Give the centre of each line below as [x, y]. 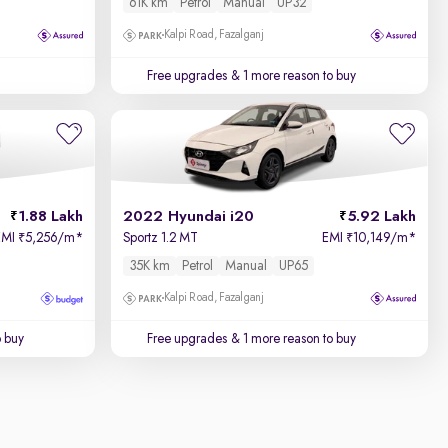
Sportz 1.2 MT [161, 238]
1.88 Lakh [51, 217]
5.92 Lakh [381, 217]
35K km [150, 266]
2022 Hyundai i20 [189, 217]
